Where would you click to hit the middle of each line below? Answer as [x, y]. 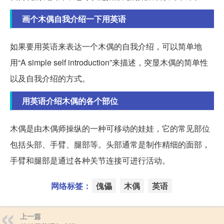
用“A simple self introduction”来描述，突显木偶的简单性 [109, 62]
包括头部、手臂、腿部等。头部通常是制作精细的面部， [110, 144]
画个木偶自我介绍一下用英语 [74, 18]
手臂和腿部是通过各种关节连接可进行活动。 [90, 160]
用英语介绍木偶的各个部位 [70, 100]
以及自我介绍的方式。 [50, 78]
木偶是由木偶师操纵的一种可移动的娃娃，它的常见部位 [110, 128]
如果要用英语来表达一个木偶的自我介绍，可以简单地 [106, 46]
